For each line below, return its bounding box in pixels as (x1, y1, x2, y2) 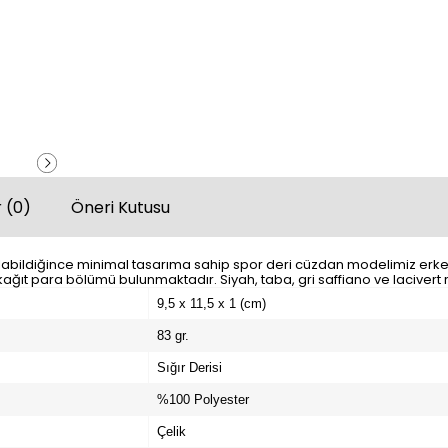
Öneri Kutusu (71, 195, 170, 219)
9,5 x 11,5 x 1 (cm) (157, 296, 266, 312)
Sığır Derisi (157, 360, 222, 376)
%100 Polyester (157, 392, 249, 408)
